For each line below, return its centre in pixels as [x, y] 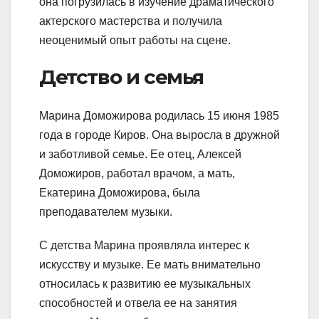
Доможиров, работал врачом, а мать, [137, 173]
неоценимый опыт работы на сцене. [135, 41]
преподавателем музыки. [106, 211]
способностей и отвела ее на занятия [138, 303]
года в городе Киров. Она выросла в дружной [159, 135]
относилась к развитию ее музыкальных [145, 283]
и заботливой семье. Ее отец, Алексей [140, 154]
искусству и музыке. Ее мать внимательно [150, 264]
